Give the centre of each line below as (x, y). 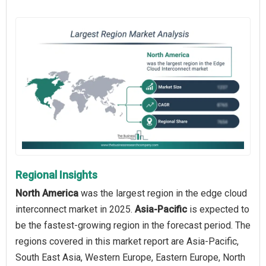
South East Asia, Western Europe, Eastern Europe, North (130, 257)
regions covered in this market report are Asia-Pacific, (127, 241)
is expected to (218, 209)
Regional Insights (56, 175)
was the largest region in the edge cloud (163, 193)
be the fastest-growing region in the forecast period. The (133, 225)
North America (47, 193)
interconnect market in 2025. (75, 209)
